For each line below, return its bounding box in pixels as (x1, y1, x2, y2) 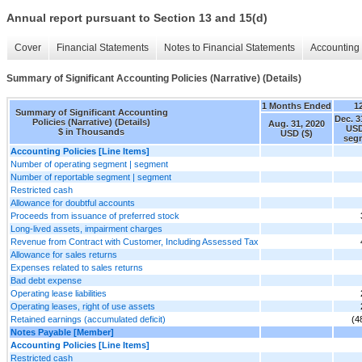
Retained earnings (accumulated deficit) (11, 314, 166, 324)
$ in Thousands (58, 126, 124, 137)
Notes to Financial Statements (164, 42, 295, 54)
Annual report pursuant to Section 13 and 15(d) (6, 11, 267, 25)
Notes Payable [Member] (11, 326, 114, 337)
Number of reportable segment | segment (11, 171, 171, 182)
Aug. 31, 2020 (268, 118, 325, 128)
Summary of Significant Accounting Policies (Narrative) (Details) (6, 73, 301, 85)
